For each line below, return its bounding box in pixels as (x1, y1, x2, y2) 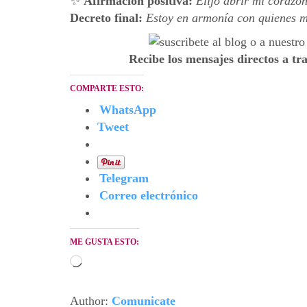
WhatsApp (99, 103, 156, 117)
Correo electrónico (99, 188, 198, 203)
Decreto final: (70, 11, 146, 25)
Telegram (99, 171, 149, 186)
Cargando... (82, 256, 140, 270)
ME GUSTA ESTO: (70, 237, 139, 247)
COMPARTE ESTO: (70, 84, 144, 94)
